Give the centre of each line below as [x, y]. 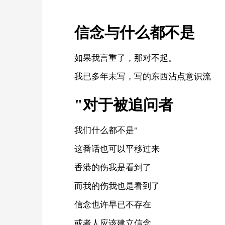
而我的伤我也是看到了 [117, 186]
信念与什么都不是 [135, 32]
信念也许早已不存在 [113, 205]
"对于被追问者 [124, 105]
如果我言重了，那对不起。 [126, 58]
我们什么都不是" [106, 130]
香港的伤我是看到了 [113, 167]
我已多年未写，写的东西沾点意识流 [143, 77]
